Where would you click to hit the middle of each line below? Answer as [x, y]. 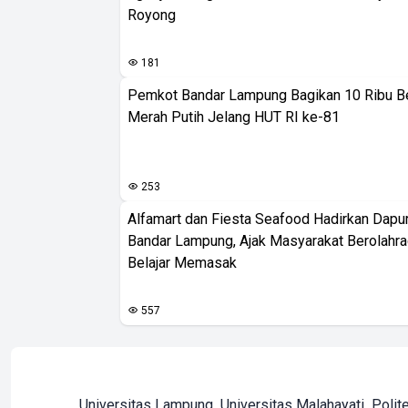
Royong [152, 15]
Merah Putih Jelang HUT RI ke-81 [234, 117]
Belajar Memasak [182, 263]
